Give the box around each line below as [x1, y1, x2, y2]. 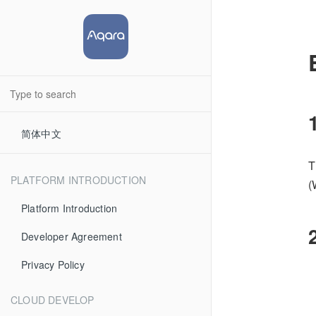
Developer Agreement [21, 229, 122, 243]
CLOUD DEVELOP [11, 293, 95, 307]
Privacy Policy [21, 257, 85, 272]
